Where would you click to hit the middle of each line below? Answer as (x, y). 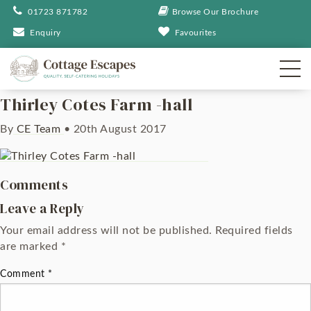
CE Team (39, 129)
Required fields (254, 231)
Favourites (195, 33)
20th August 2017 (118, 129)
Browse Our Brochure (215, 12)
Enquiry (45, 33)
